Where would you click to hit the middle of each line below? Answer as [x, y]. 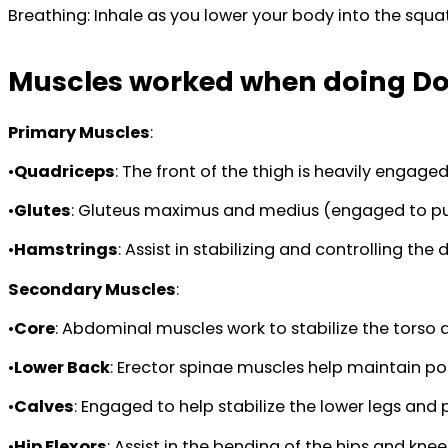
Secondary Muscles [92, 289]
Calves [44, 407]
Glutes [42, 211]
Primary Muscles [79, 132]
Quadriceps [64, 171]
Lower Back [62, 368]
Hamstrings [66, 250]
